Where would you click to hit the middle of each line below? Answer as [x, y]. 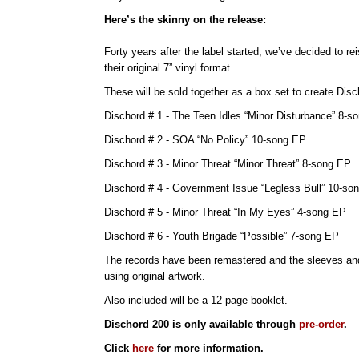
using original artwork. [156, 276]
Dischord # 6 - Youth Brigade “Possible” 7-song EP [222, 236]
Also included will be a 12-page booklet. [196, 300]
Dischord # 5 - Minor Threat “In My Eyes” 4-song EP [225, 212]
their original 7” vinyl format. [169, 68]
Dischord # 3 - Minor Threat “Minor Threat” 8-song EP [228, 164]
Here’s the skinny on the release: [185, 20]
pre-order [321, 324]
